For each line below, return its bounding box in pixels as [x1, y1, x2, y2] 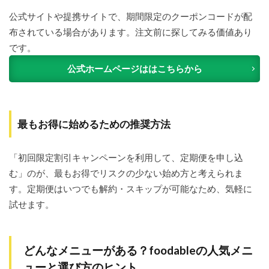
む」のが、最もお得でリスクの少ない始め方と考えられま [9, 167, 243, 178]
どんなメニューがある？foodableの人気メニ [23, 243, 253, 257]
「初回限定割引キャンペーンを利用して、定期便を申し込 [9, 151, 243, 163]
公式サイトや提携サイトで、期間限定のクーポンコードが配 [9, 10, 252, 22]
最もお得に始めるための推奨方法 [17, 117, 171, 130]
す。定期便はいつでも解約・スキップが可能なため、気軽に [9, 183, 252, 194]
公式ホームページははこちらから [67, 62, 202, 74]
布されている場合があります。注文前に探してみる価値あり [9, 26, 252, 37]
